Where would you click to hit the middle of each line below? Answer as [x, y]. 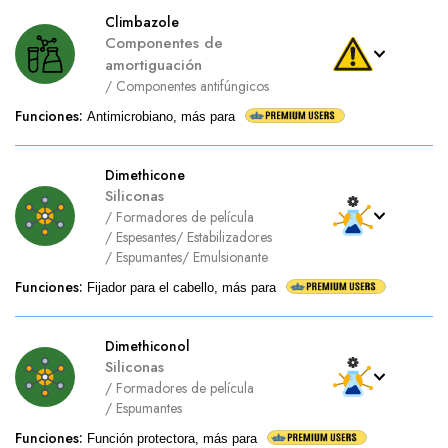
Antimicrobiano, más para [161, 116]
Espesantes [146, 237]
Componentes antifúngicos [192, 86]
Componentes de [164, 43]
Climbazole [142, 22]
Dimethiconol [147, 346]
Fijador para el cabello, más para [181, 287]
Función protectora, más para [172, 438]
